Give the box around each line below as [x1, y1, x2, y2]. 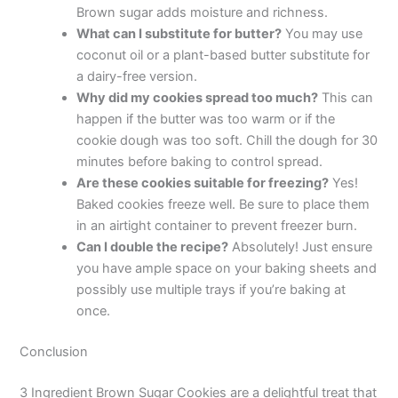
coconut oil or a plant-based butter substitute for [76, 47, 370, 64]
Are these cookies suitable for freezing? [76, 175, 330, 192]
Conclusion [20, 344, 89, 361]
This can [318, 90, 374, 107]
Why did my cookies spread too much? [76, 90, 319, 107]
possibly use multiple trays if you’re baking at [76, 282, 346, 298]
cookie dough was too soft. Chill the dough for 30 [76, 132, 378, 149]
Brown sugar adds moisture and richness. [76, 4, 329, 21]
